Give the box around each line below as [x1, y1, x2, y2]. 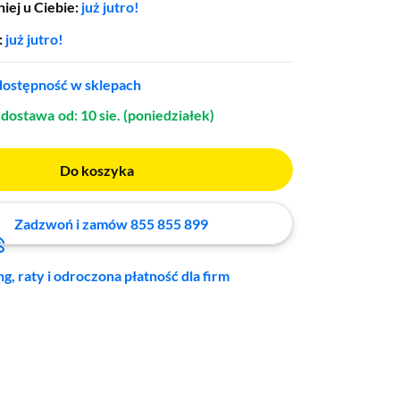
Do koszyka [59, 161, 134, 179]
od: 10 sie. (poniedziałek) [58, 106, 214, 123]
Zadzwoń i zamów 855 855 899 [13, 214, 208, 232]
